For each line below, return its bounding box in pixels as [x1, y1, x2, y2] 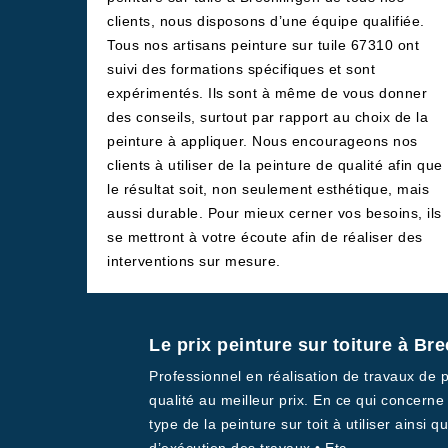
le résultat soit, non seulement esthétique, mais [107, 181, 429, 197]
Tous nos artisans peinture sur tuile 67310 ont [107, 37, 419, 53]
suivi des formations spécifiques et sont [107, 61, 375, 77]
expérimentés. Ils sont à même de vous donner [107, 85, 427, 101]
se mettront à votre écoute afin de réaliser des [107, 229, 423, 245]
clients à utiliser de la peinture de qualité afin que [107, 157, 443, 173]
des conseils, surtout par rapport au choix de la [107, 109, 428, 125]
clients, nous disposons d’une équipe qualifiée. [107, 13, 425, 29]
